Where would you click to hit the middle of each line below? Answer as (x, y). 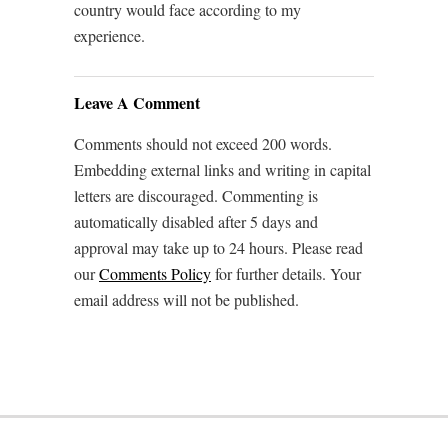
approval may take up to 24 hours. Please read (218, 248)
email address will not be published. (186, 300)
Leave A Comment (137, 103)
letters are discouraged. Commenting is (196, 196)
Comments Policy (155, 274)
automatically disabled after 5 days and (196, 222)
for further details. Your (286, 274)
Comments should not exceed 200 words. (203, 144)
